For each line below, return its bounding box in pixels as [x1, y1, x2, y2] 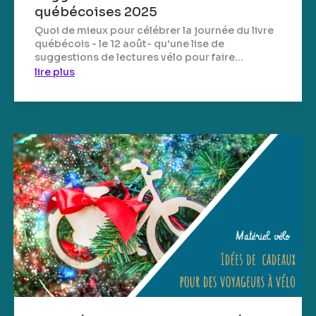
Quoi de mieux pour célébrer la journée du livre [35, 24, 274, 37]
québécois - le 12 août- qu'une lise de [35, 37, 224, 51]
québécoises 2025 [35, 4, 157, 20]
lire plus [35, 66, 75, 79]
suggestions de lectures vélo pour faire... [35, 51, 243, 64]
